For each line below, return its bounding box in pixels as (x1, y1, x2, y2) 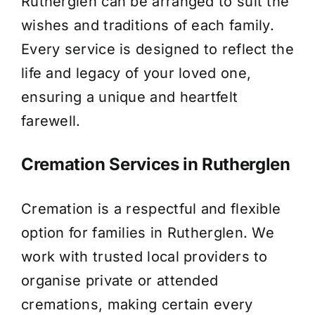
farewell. (20, 112, 81, 129)
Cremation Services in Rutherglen (20, 154, 290, 175)
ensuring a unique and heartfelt (20, 88, 238, 105)
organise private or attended (20, 272, 219, 290)
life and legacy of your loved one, (20, 64, 252, 82)
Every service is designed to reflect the (20, 40, 294, 58)
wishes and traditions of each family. (20, 16, 275, 34)
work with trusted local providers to (20, 248, 268, 266)
